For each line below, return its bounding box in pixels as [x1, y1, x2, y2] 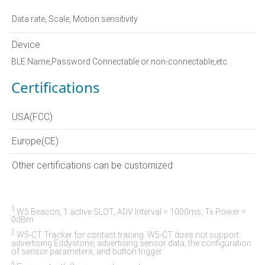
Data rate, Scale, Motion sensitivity [12, 14, 138, 24]
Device [12, 38, 40, 50]
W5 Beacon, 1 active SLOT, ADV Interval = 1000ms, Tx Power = [15, 206, 246, 216]
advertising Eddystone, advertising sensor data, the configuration [11, 238, 251, 248]
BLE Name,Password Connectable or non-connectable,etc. [11, 56, 229, 66]
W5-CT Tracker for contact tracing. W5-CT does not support [15, 230, 239, 240]
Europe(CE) [12, 135, 59, 147]
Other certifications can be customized [12, 159, 173, 171]
